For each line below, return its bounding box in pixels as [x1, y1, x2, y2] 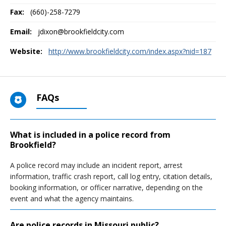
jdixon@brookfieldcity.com [38, 27, 124, 36]
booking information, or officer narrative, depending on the [10, 183, 203, 192]
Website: [10, 46, 42, 56]
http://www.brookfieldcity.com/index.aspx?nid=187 [48, 46, 211, 56]
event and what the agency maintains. [10, 194, 134, 203]
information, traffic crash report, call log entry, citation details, [10, 172, 212, 181]
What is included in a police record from [10, 129, 171, 140]
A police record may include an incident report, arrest [10, 160, 183, 170]
